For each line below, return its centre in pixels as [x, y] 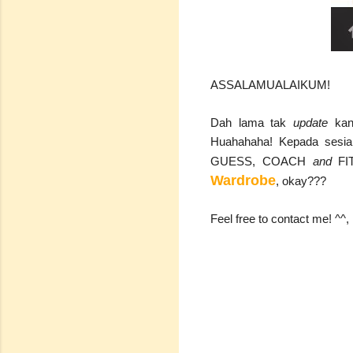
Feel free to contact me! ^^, [280, 218]
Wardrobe [243, 180]
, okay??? [301, 180]
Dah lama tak [249, 122]
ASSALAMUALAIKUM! [272, 84]
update [310, 122]
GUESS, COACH [262, 161]
